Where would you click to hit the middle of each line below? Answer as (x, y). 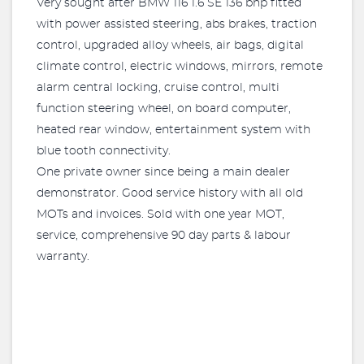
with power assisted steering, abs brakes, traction (177, 24)
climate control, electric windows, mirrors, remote (180, 67)
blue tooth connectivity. (104, 151)
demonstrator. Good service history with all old (170, 193)
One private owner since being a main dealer (163, 172)
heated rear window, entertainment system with (173, 130)
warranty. (63, 257)
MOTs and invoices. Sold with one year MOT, (160, 214)
